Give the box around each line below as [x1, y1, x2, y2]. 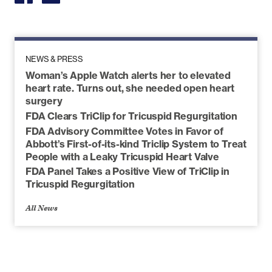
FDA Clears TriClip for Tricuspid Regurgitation [25, 109, 237, 122]
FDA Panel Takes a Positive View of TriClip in [25, 165, 229, 178]
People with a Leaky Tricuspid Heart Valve [25, 150, 219, 163]
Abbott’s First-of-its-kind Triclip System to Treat [25, 137, 246, 150]
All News [25, 202, 58, 213]
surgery [25, 95, 63, 107]
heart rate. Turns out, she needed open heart [25, 82, 235, 95]
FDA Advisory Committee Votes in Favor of [25, 124, 223, 137]
